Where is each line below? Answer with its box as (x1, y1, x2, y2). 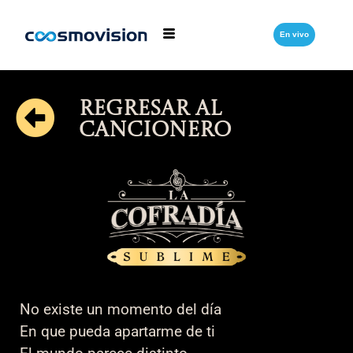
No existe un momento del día (20, 299, 221, 318)
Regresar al (78, 98, 221, 121)
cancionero (78, 120, 231, 142)
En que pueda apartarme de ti (20, 321, 215, 340)
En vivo (279, 30, 309, 39)
